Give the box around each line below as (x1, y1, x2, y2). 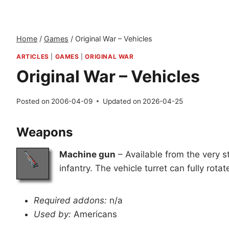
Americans (71, 209, 117, 219)
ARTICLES (16, 53, 49, 61)
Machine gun (59, 149, 116, 159)
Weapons (16, 124, 73, 140)
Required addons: (34, 195, 107, 205)
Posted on (16, 97, 50, 105)
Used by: (34, 209, 71, 219)
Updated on (103, 97, 142, 105)
